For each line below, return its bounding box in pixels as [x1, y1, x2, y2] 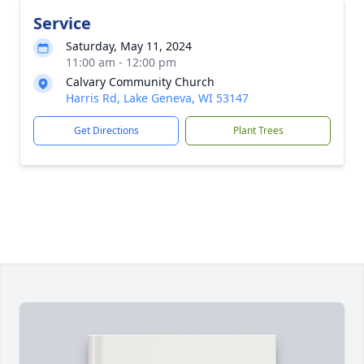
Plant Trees [232, 123, 284, 137]
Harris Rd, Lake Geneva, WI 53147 [66, 90, 249, 106]
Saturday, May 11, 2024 [66, 38, 192, 54]
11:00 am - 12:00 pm [66, 54, 176, 70]
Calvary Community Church [66, 74, 214, 89]
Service [33, 12, 91, 34]
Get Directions [73, 123, 139, 137]
